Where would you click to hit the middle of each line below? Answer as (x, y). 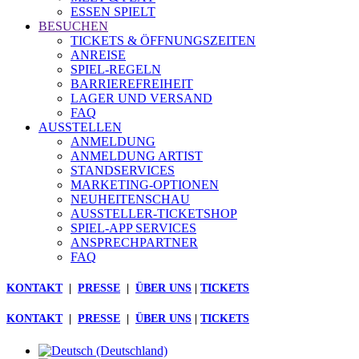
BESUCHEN (73, 26)
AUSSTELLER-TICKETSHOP (154, 214)
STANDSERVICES (123, 170)
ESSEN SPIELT (113, 12)
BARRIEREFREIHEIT (132, 84)
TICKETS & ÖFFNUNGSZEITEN (163, 40)
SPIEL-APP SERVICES (133, 228)
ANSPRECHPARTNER (134, 242)
